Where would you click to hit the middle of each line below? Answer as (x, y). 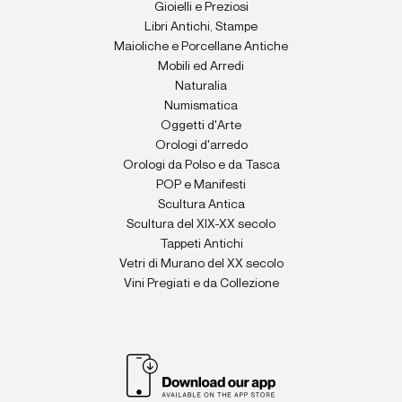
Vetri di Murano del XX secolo (201, 264)
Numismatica (201, 106)
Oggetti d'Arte (201, 126)
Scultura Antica (201, 205)
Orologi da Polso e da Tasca (201, 165)
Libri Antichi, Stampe (201, 27)
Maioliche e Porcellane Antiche (201, 47)
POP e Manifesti (201, 185)
